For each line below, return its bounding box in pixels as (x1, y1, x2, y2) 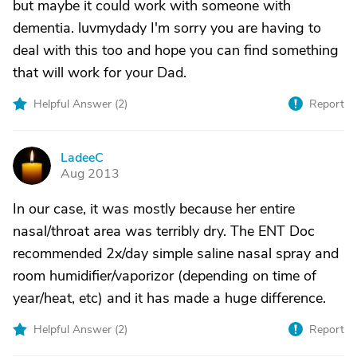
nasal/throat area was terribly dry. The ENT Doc (13, 222, 315, 241)
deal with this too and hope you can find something (13, 41, 339, 60)
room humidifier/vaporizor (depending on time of (13, 266, 316, 285)
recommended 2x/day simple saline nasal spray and (13, 244, 339, 263)
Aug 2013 (61, 165, 120, 182)
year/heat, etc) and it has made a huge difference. (13, 288, 326, 308)
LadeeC (61, 149, 104, 167)
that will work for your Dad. (13, 63, 186, 82)
